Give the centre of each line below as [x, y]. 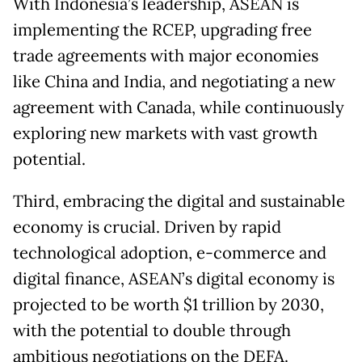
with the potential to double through [152, 330]
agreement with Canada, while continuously [179, 107]
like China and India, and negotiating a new [174, 81]
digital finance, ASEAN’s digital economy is [174, 278]
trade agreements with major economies [166, 55]
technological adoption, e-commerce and [170, 253]
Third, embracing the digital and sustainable [179, 201]
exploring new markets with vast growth [165, 133]
